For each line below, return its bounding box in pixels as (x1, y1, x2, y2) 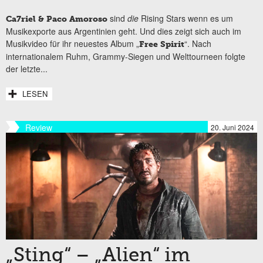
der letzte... (6, 62, 48, 75)
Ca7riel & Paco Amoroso (6, 14, 107, 24)
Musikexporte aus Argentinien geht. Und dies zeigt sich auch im (6, 25, 241, 37)
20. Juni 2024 (211, 122, 254, 132)
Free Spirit (139, 39, 184, 49)
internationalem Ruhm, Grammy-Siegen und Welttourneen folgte (6, 50, 245, 62)
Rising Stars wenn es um (139, 12, 233, 24)
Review (25, 121, 52, 133)
